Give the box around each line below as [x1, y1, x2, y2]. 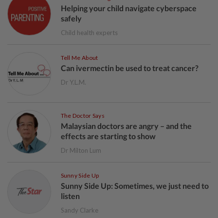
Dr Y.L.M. [60, 78, 86, 86]
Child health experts [60, 28, 118, 36]
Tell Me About [60, 54, 98, 61]
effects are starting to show [60, 131, 156, 141]
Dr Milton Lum [60, 146, 101, 155]
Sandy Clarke [60, 206, 98, 215]
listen [60, 191, 80, 201]
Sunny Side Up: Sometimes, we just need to [60, 181, 209, 191]
